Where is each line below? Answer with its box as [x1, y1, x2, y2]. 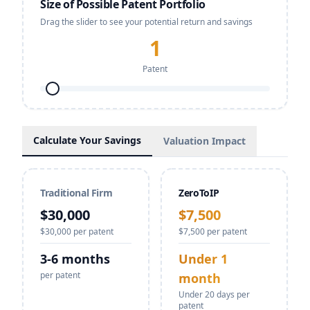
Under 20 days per [179, 289, 250, 300]
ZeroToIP [179, 186, 219, 199]
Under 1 [179, 250, 228, 267]
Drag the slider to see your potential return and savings [40, 16, 253, 28]
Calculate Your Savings [33, 134, 141, 147]
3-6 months [40, 250, 110, 267]
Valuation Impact [163, 134, 246, 147]
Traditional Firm [40, 186, 113, 199]
